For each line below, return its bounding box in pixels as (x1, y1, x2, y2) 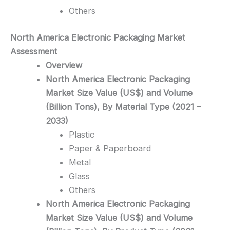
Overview (46, 60, 83, 70)
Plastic (68, 129, 94, 140)
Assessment (10, 46, 57, 56)
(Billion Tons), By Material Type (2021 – (46, 101, 201, 112)
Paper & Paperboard (68, 143, 151, 154)
